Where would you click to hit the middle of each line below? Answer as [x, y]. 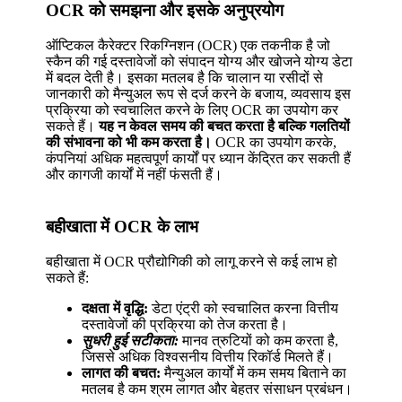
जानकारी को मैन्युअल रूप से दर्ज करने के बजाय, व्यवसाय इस [199, 93]
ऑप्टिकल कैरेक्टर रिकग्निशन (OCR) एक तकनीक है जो [188, 45]
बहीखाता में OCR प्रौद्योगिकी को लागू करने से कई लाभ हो [192, 262]
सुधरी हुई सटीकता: [131, 341]
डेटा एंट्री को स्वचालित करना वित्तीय [244, 308]
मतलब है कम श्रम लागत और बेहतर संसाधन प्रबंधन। [218, 389]
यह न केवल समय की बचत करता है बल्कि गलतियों [225, 126]
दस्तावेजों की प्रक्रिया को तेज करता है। [185, 324]
